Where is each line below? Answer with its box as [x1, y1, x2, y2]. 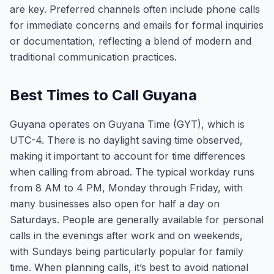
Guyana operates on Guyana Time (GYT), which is [10, 118, 245, 130]
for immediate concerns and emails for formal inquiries [10, 19, 264, 31]
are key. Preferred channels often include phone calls [10, 3, 260, 15]
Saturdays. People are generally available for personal [10, 213, 264, 226]
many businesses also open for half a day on [10, 198, 220, 210]
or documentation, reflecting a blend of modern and [10, 35, 251, 47]
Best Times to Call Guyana [10, 86, 197, 104]
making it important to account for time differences [10, 150, 245, 162]
